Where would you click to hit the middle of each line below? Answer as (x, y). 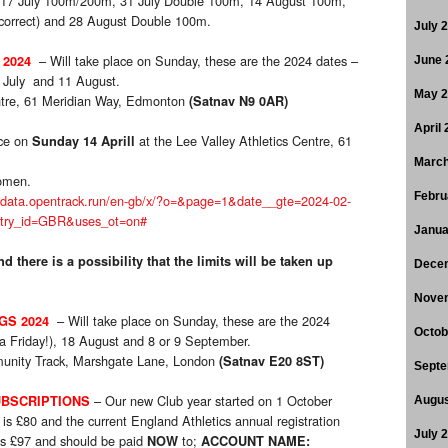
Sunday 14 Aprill (83, 141)
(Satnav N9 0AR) (238, 101)
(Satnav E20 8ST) (271, 361)
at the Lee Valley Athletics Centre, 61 (243, 141)
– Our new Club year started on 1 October (213, 401)
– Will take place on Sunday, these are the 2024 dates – (198, 61)
